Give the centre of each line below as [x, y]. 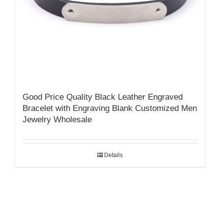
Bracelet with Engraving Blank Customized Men [110, 108]
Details [113, 155]
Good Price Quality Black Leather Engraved [103, 97]
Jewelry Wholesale [57, 119]
